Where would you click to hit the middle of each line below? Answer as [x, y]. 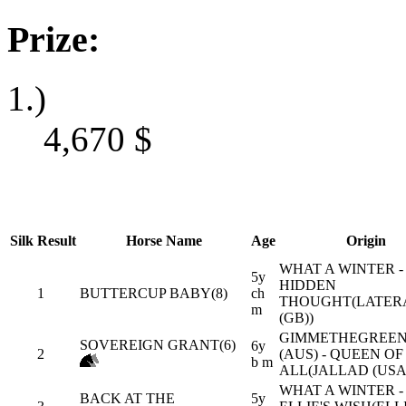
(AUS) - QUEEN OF [341, 353]
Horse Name [164, 240]
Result [57, 240]
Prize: [53, 40]
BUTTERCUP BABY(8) [154, 293]
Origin [366, 240]
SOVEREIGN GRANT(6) [158, 344]
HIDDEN [308, 285]
